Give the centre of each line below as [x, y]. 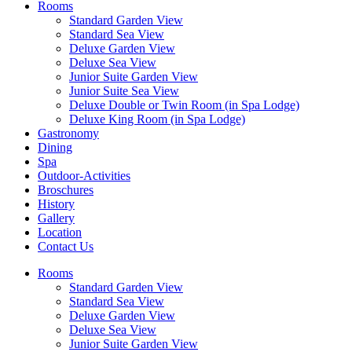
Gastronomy [68, 133]
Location [60, 232]
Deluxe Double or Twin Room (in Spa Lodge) [184, 105]
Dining [55, 147]
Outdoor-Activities [84, 176]
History [56, 204]
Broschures [66, 190]
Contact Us [66, 246]
